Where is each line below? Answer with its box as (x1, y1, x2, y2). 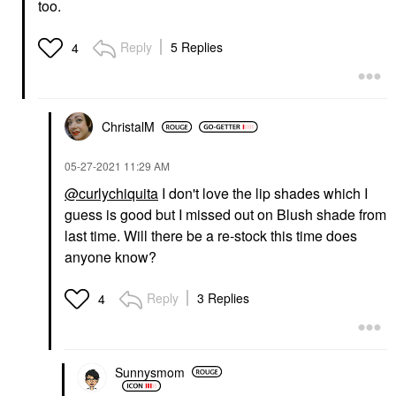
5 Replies (171, 38, 223, 56)
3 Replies (197, 289, 249, 307)
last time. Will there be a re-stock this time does (65, 225, 357, 246)
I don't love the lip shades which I (158, 183, 368, 203)
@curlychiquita (65, 183, 158, 203)
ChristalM (102, 118, 155, 135)
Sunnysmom (115, 362, 185, 381)
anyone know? (65, 247, 156, 267)
